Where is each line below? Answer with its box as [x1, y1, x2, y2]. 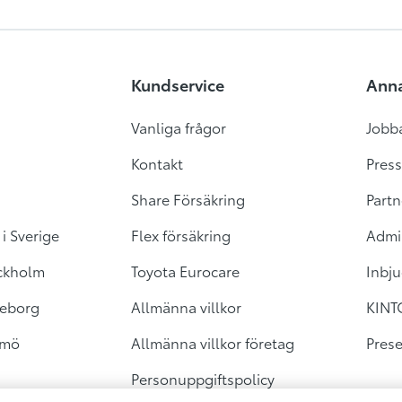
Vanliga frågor [130, 117, 226, 137]
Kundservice [130, 73, 224, 96]
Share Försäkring [130, 188, 245, 209]
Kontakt [130, 153, 183, 173]
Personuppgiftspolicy [130, 368, 275, 389]
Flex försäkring [130, 224, 231, 245]
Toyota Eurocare [130, 260, 240, 281]
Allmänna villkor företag [130, 332, 294, 353]
